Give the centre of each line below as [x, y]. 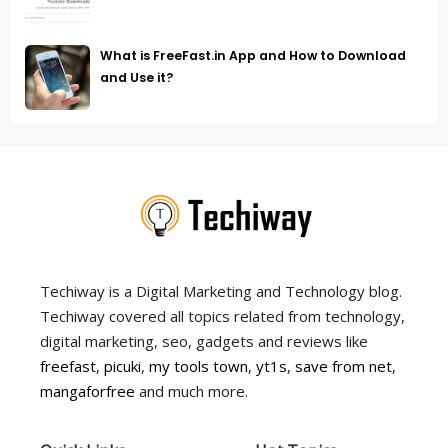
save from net [343, 365]
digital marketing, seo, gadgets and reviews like [204, 340]
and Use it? [136, 77]
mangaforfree [87, 390]
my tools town [198, 365]
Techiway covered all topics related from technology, [222, 315]
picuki [122, 365]
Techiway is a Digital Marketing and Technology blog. [221, 290]
